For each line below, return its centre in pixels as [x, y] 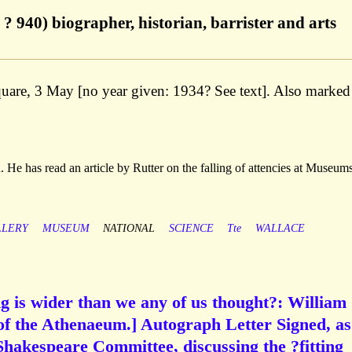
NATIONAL [129, 229]
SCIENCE [191, 229]
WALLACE [280, 229]
